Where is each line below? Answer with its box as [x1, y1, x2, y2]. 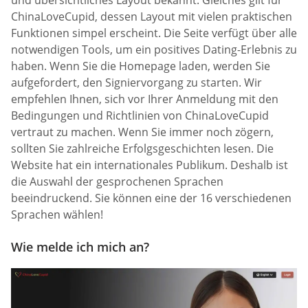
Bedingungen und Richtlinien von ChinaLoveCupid [11, 108, 269, 124]
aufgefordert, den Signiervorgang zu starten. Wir [11, 75, 262, 91]
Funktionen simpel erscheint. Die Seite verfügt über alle [11, 25, 297, 41]
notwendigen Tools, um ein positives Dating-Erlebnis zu [11, 42, 297, 58]
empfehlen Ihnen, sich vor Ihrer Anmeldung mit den [11, 91, 278, 107]
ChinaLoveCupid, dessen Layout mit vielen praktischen [11, 9, 292, 25]
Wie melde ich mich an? [11, 239, 149, 256]
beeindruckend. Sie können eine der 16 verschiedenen [11, 190, 291, 206]
